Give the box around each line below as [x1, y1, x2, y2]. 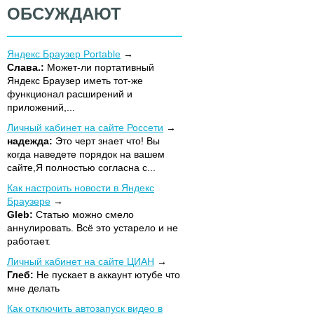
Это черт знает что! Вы [55, 135, 160, 146]
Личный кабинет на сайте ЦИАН [7, 255, 154, 267]
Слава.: [7, 61, 47, 73]
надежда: [7, 135, 55, 146]
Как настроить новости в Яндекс [7, 182, 154, 193]
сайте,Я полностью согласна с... [7, 161, 156, 173]
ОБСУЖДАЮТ [7, 4, 121, 23]
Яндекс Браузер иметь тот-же [7, 74, 143, 86]
